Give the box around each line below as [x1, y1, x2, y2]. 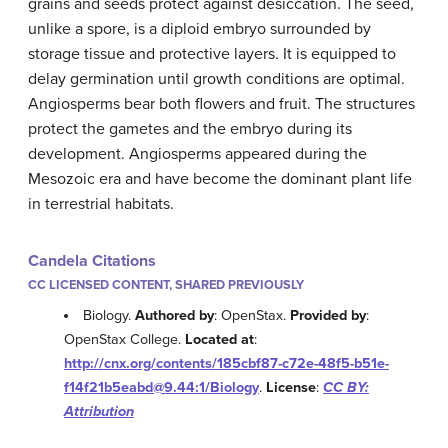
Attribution [64, 403, 134, 421]
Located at [185, 331, 254, 349]
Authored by [135, 307, 215, 325]
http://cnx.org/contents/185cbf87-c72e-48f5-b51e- [64, 355, 389, 373]
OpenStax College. [64, 331, 185, 349]
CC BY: [323, 379, 369, 397]
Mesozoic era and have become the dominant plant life [28, 169, 412, 189]
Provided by [290, 307, 367, 325]
